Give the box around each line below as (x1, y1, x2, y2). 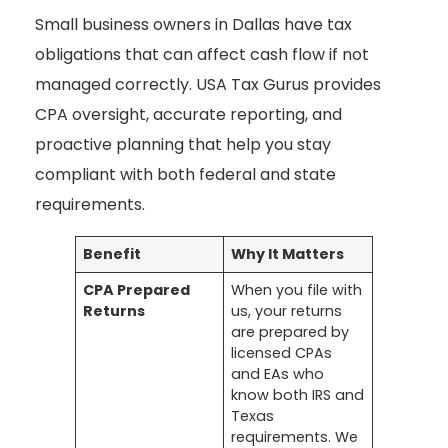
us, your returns (231, 301, 343, 322)
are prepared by (231, 322, 350, 343)
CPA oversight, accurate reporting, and (35, 103, 342, 127)
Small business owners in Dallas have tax (35, 13, 352, 37)
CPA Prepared (83, 280, 191, 301)
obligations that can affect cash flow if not (35, 43, 369, 67)
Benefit (83, 244, 142, 265)
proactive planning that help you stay (35, 133, 331, 157)
